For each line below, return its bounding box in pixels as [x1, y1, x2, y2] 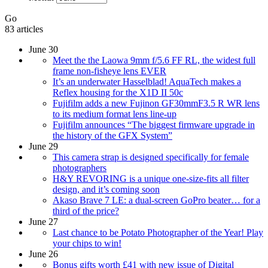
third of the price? [53, 206, 119, 217]
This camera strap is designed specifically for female [53, 152, 249, 163]
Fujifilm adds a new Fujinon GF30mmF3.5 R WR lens [53, 98, 260, 109]
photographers [53, 163, 106, 173]
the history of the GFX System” [53, 130, 172, 141]
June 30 [29, 44, 58, 55]
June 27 [29, 217, 58, 227]
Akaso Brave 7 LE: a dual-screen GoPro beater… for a [53, 195, 260, 206]
